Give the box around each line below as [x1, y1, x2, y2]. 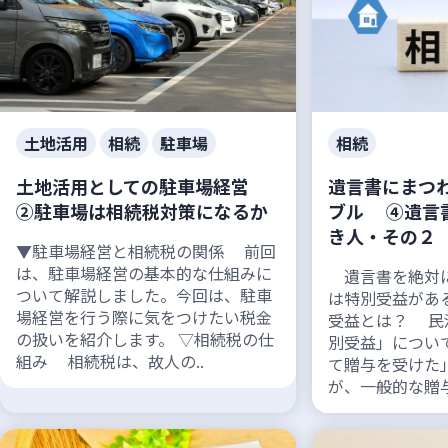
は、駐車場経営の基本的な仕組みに [16, 261, 272, 286]
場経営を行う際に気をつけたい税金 [16, 305, 272, 330]
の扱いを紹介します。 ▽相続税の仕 [16, 327, 274, 352]
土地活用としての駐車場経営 [16, 173, 271, 200]
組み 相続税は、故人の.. [16, 349, 204, 374]
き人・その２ [328, 223, 436, 250]
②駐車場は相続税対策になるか [16, 198, 268, 225]
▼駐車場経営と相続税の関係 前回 [16, 239, 276, 264]
